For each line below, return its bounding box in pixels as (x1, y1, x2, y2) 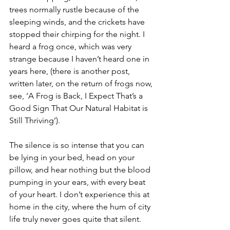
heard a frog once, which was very (9, 41, 133, 51)
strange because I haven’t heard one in (9, 53, 151, 64)
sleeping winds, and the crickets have (9, 16, 147, 27)
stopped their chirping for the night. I (9, 29, 147, 39)
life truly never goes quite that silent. (9, 214, 143, 224)
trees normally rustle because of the (9, 4, 141, 14)
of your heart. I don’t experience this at (9, 189, 151, 199)
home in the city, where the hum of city (9, 201, 152, 212)
